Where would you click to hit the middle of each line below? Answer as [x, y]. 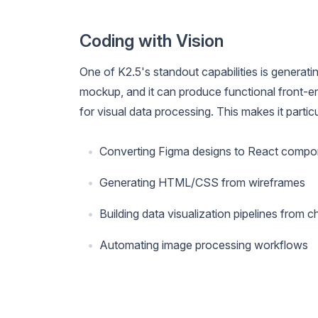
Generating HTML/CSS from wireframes [202, 183]
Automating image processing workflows [204, 245]
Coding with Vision [152, 41]
